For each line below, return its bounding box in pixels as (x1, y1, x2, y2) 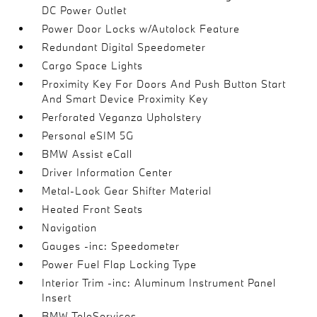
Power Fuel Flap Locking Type (42, 258, 197, 271)
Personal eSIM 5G (42, 129, 134, 142)
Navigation (42, 221, 98, 234)
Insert (42, 291, 72, 304)
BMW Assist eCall (42, 147, 133, 161)
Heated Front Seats (42, 202, 144, 216)
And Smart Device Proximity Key (42, 92, 209, 105)
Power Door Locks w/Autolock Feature (42, 22, 241, 35)
